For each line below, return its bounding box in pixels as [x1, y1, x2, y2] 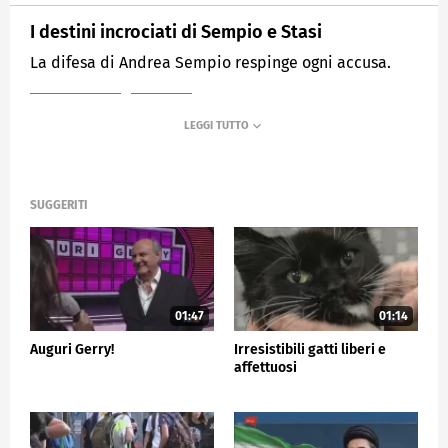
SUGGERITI [30, 198, 88, 213]
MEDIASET [51, 103, 100, 117]
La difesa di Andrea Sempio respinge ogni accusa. [30, 52, 391, 72]
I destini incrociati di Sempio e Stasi [30, 20, 322, 43]
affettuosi [234, 358, 297, 376]
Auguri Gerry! [30, 340, 114, 358]
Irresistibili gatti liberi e [234, 340, 386, 358]
